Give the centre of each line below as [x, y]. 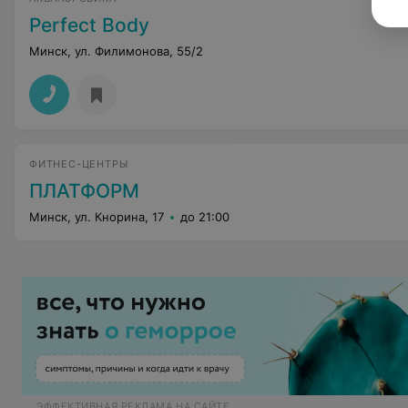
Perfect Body [89, 25]
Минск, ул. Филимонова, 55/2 [116, 51]
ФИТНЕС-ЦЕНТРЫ [79, 164]
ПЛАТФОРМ [84, 191]
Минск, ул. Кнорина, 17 [97, 217]
